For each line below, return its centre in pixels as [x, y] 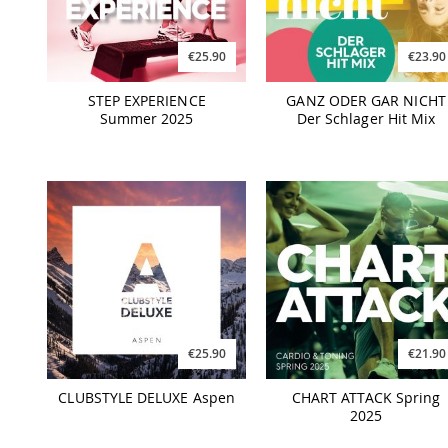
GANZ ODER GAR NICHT [366, 101]
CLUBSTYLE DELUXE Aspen [146, 397]
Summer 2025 [146, 119]
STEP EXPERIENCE [146, 101]
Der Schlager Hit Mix [366, 119]
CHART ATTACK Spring [366, 397]
